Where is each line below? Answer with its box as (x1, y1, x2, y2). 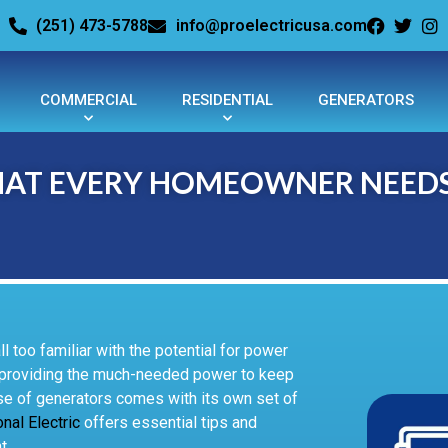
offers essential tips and (84, 413, 257, 433)
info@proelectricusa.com (175, 15, 367, 35)
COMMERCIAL (40, 91, 137, 110)
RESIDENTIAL (182, 91, 273, 110)
